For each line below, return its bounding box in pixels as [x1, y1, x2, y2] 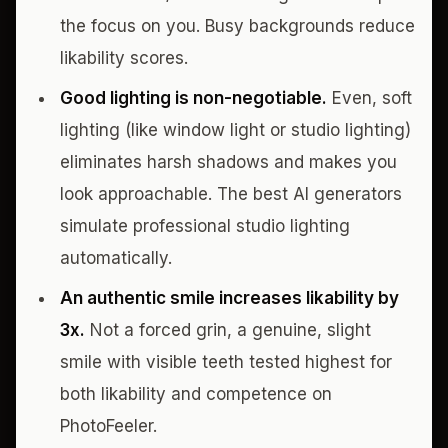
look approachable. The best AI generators [60, 183, 402, 204]
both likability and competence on [60, 383, 332, 404]
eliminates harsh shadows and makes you [60, 151, 397, 172]
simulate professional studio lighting [60, 215, 350, 236]
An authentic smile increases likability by [60, 287, 399, 308]
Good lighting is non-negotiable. [60, 87, 327, 108]
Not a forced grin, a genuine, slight [85, 319, 371, 340]
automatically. [60, 247, 172, 268]
